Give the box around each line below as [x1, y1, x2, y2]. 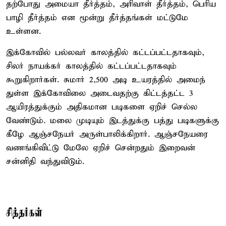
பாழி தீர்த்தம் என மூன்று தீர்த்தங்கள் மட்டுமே [6, 12, 188, 23]
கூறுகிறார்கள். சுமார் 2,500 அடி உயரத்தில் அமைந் [6, 74, 205, 85]
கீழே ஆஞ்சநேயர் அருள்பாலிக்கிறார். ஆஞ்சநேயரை [6, 129, 208, 140]
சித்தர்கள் [6, 206, 43, 220]
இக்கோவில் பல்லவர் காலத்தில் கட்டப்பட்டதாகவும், [6, 47, 204, 58]
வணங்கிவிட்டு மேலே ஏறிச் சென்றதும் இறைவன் [6, 142, 195, 153]
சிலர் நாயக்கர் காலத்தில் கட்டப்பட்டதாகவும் [6, 61, 177, 72]
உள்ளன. [6, 26, 41, 37]
